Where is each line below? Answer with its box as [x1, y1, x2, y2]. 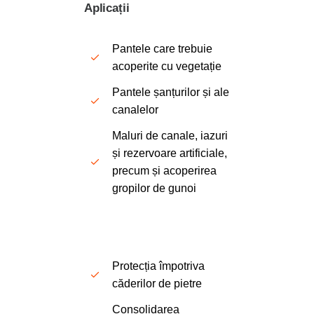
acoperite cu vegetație [112, 60, 221, 73]
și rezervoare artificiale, [112, 147, 227, 160]
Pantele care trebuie [112, 43, 212, 55]
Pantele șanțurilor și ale [112, 86, 229, 99]
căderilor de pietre [112, 278, 202, 290]
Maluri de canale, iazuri [112, 130, 228, 142]
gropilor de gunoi [112, 182, 196, 195]
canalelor [112, 104, 158, 116]
